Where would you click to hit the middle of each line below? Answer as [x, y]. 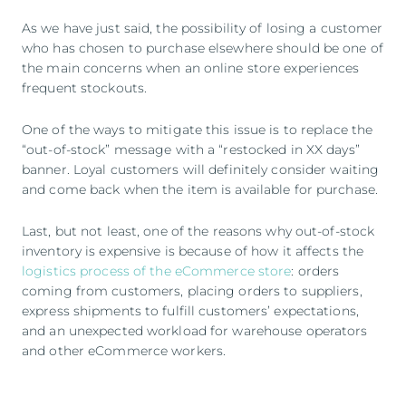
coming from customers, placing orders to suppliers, [192, 290]
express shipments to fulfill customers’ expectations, [190, 310]
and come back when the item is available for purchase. [200, 189]
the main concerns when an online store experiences [191, 68]
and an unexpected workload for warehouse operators [195, 330]
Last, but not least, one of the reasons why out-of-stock [198, 231]
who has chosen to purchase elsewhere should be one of [203, 48]
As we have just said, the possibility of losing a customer [203, 28]
